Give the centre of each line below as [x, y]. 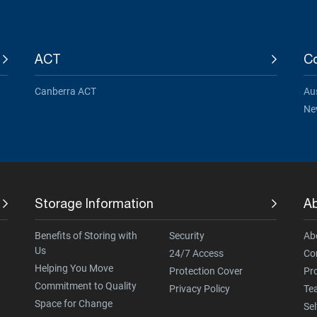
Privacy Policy [199, 289]
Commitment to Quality [85, 286]
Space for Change [73, 304]
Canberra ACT [65, 92]
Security [186, 236]
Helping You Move [74, 269]
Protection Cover [206, 271]
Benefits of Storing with [86, 236]
